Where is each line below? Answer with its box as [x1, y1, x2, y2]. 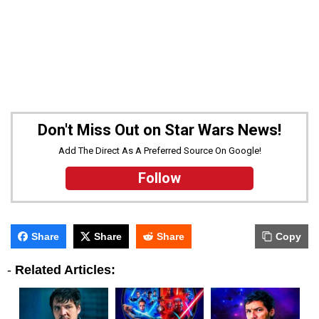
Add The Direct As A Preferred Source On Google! [58, 145, 261, 156]
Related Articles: [15, 262, 115, 277]
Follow [137, 169, 181, 187]
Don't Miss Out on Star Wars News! [38, 120, 281, 139]
